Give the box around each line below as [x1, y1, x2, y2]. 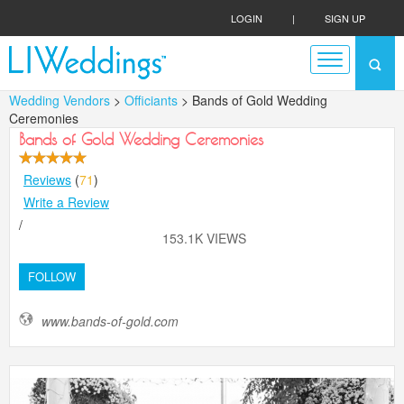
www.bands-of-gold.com [41, 312, 179, 330]
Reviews [23, 170, 71, 188]
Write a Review [23, 193, 109, 211]
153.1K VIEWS [162, 229, 246, 247]
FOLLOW [28, 268, 76, 285]
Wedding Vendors [9, 91, 110, 109]
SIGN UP [325, 11, 365, 25]
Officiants [124, 91, 181, 109]
